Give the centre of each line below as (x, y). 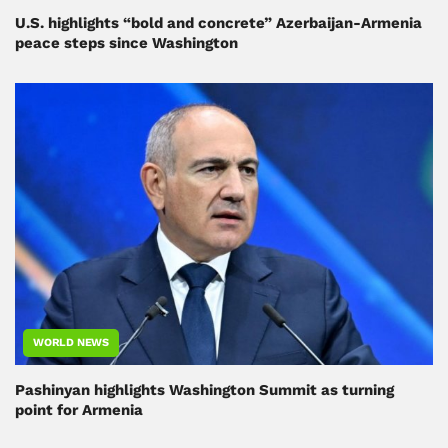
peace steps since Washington (126, 42)
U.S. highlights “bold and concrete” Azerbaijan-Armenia (218, 22)
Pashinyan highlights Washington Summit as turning (204, 389)
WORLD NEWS (71, 342)
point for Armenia (79, 409)
